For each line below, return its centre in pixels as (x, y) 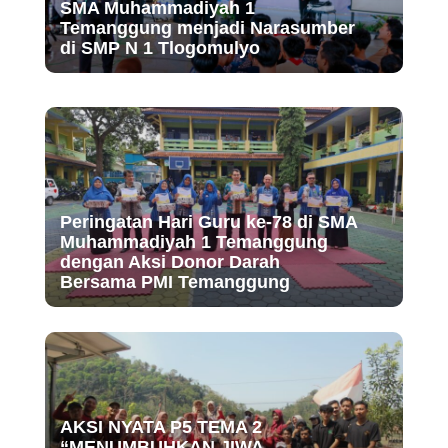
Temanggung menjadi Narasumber (207, 27)
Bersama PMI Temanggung (174, 281)
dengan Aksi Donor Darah (169, 261)
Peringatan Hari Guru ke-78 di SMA (208, 221)
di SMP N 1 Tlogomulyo (159, 47)
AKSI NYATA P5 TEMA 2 (160, 426)
